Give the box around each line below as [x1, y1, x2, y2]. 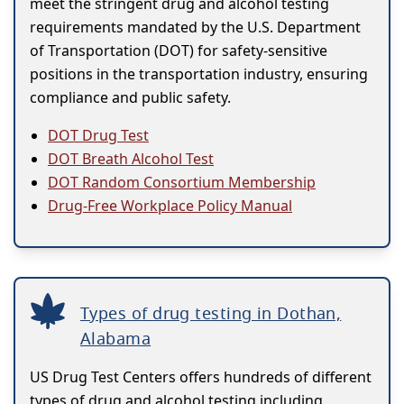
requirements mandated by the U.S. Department [30, 17, 361, 38]
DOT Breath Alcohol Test [48, 149, 214, 170]
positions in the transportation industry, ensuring [30, 64, 368, 85]
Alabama [80, 327, 151, 350]
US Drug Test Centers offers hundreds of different [30, 367, 372, 388]
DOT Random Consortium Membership [48, 172, 316, 193]
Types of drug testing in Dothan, [80, 302, 342, 325]
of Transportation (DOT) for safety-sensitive [30, 41, 327, 61]
